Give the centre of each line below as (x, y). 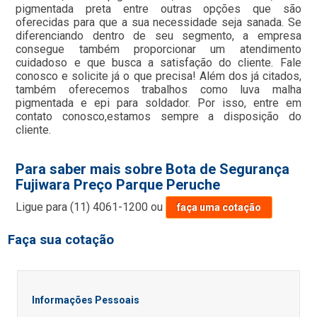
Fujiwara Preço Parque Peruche (118, 185)
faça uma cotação (219, 207)
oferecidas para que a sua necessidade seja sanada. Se (158, 22)
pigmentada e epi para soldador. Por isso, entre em (158, 103)
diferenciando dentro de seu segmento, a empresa (158, 36)
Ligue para (43, 207)
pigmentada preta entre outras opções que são (158, 9)
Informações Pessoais (85, 300)
